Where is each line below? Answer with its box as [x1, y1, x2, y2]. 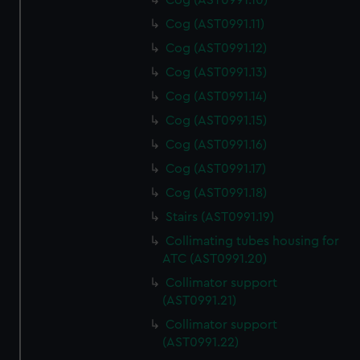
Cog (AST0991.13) [166, 66, 268, 79]
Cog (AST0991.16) [166, 138, 268, 151]
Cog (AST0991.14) [166, 90, 268, 103]
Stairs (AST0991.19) [166, 211, 275, 223]
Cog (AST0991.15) [166, 114, 268, 127]
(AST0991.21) [162, 294, 237, 307]
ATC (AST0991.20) [162, 252, 268, 265]
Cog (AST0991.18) [166, 186, 268, 199]
